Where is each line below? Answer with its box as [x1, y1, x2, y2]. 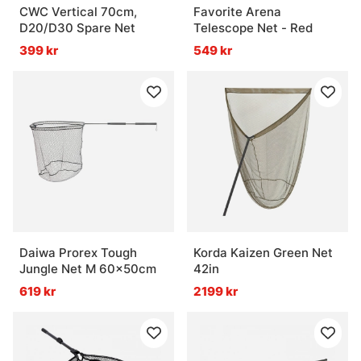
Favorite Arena [193, 4, 281, 20]
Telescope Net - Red [193, 20, 313, 36]
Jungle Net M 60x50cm [19, 261, 156, 277]
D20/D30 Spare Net [19, 20, 135, 36]
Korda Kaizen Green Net [193, 245, 333, 261]
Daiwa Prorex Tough [19, 245, 137, 261]
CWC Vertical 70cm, [19, 4, 137, 20]
